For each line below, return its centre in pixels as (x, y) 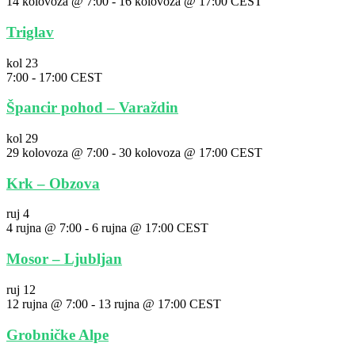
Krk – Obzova (53, 183)
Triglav (30, 32)
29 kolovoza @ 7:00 (57, 152)
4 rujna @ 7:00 (44, 228)
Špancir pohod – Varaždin (92, 108)
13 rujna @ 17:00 (142, 303)
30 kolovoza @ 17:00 (173, 152)
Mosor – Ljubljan (64, 259)
